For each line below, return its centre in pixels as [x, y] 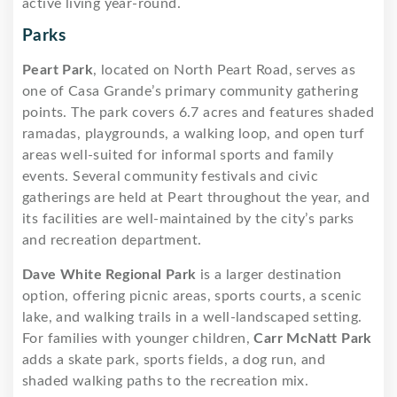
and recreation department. [112, 240]
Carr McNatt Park [313, 338]
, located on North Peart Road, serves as [224, 70]
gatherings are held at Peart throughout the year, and [196, 197]
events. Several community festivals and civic [170, 176]
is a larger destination [269, 274]
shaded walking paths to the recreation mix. [166, 381]
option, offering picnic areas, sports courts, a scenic [192, 296]
